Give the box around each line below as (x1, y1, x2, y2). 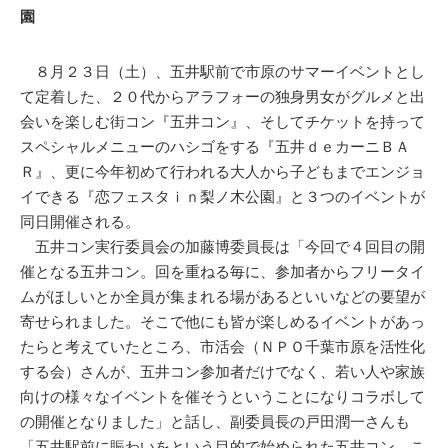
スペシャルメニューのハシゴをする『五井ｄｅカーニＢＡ (20, 138, 410, 156)
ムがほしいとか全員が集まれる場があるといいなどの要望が (20, 288, 425, 306)
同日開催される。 (20, 213, 140, 231)
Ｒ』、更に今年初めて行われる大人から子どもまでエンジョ (20, 163, 425, 181)
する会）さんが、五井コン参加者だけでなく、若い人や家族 (20, 363, 425, 381)
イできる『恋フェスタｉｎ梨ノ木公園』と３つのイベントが (20, 188, 425, 206)
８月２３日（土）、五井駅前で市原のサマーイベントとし (20, 63, 425, 81)
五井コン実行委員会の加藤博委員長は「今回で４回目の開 (20, 238, 425, 256)
